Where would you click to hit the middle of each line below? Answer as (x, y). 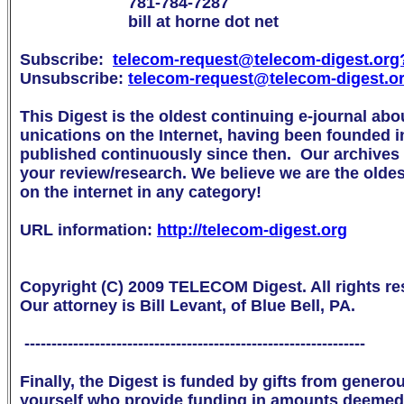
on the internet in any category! (141, 192)
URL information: (88, 230)
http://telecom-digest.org (252, 230)
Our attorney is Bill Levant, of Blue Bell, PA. (188, 305)
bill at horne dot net (149, 21)
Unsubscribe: (74, 78)
